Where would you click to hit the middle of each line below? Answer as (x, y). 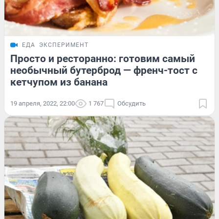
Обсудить (131, 103)
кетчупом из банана (59, 82)
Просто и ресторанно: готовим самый (103, 58)
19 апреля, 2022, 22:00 (43, 103)
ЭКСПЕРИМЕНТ (64, 45)
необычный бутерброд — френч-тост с (104, 70)
